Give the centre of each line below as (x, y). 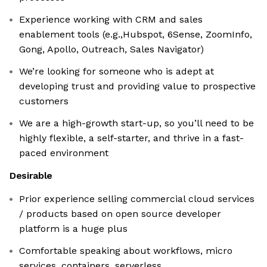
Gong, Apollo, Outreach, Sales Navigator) (111, 49)
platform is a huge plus (73, 229)
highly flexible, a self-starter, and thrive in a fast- (131, 138)
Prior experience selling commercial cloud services (137, 199)
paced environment (64, 153)
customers (44, 101)
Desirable (31, 176)
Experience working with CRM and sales (111, 20)
